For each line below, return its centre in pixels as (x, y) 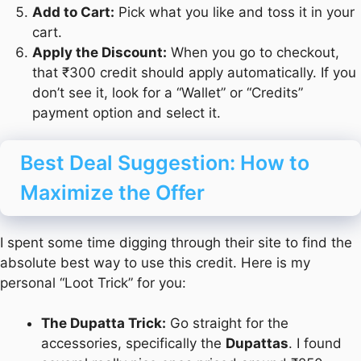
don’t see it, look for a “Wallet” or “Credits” (168, 93)
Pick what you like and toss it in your (234, 12)
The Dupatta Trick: (104, 324)
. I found (315, 344)
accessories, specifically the (133, 344)
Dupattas (257, 344)
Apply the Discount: (100, 53)
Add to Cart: (73, 12)
